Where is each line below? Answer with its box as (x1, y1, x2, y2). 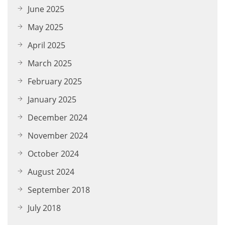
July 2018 (28, 202, 61, 213)
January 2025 (28, 93, 76, 105)
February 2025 (28, 75, 82, 87)
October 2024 (28, 148, 79, 159)
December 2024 (28, 111, 87, 123)
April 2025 (28, 39, 65, 51)
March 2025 (28, 57, 72, 69)
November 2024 (28, 130, 88, 141)
